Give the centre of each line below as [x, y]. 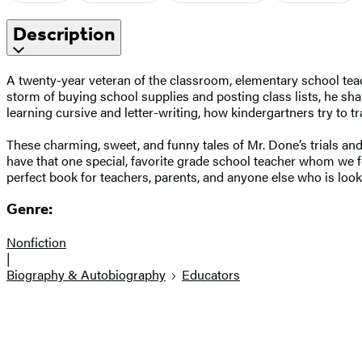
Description [64, 34]
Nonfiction [36, 242]
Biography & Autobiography [86, 275]
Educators [211, 275]
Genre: [29, 210]
